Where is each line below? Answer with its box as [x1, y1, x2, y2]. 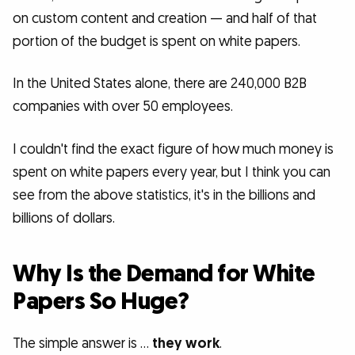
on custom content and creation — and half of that [13, 9, 317, 28]
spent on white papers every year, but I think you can [13, 162, 330, 181]
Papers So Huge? [13, 285, 189, 318]
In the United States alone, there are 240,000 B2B [13, 74, 307, 94]
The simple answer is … [13, 334, 152, 353]
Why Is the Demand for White [13, 258, 315, 290]
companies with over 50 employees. [13, 97, 233, 116]
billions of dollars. [13, 208, 115, 227]
